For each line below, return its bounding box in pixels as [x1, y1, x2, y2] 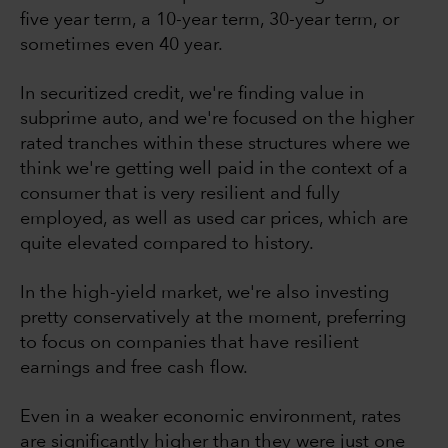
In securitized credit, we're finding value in [20, 85, 364, 104]
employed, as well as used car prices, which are [20, 210, 408, 229]
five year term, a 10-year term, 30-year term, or [20, 11, 399, 30]
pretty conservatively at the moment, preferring [20, 309, 406, 328]
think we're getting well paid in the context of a [20, 160, 408, 179]
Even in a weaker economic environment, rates [20, 408, 401, 427]
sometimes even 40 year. [20, 36, 223, 55]
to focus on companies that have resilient [20, 334, 359, 353]
